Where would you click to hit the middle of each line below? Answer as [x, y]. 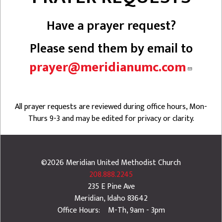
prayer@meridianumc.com [108, 67]
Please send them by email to [111, 49]
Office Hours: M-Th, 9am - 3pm [111, 210]
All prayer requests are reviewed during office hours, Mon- [111, 107]
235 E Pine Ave [111, 186]
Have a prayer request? [111, 26]
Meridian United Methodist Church [123, 163]
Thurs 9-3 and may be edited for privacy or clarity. [111, 118]
